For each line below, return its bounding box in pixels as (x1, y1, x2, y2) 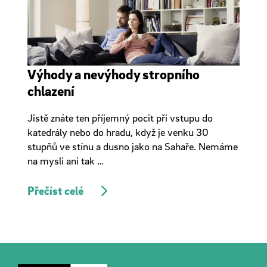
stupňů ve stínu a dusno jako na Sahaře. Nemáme (27, 140, 238, 153)
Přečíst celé (27, 184, 83, 198)
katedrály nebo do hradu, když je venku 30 (27, 126, 209, 138)
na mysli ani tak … (27, 154, 104, 167)
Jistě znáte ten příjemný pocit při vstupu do (27, 111, 213, 124)
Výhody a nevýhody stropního (27, 66, 200, 82)
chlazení (27, 82, 74, 99)
